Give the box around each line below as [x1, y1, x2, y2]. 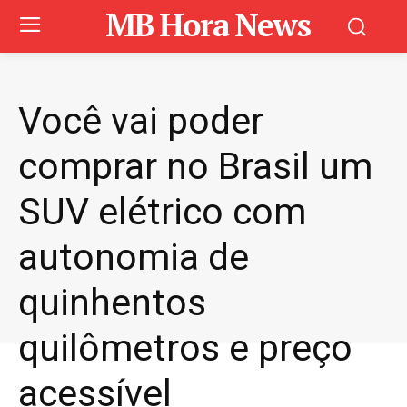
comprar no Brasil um [18, 144, 372, 188]
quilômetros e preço [18, 326, 352, 370]
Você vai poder [18, 99, 263, 143]
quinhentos [18, 281, 206, 324]
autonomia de [18, 235, 249, 279]
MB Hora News [105, 4, 311, 45]
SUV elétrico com [18, 190, 306, 233]
